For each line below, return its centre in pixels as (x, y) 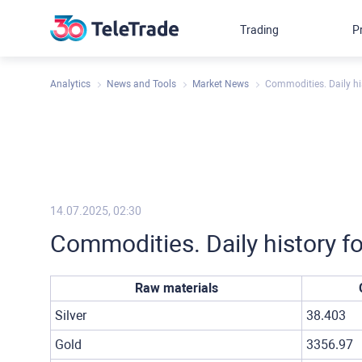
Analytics (70, 84)
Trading (260, 30)
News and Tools (141, 84)
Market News (221, 84)
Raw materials (176, 288)
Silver (71, 316)
